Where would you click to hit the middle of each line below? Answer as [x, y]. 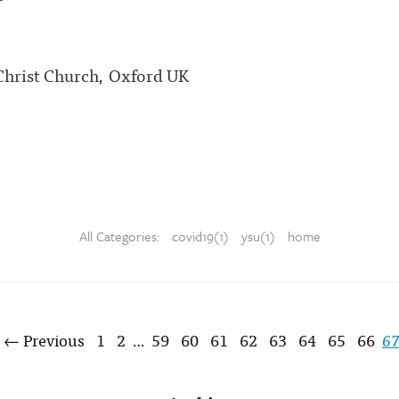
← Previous [44, 340]
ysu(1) [258, 236]
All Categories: [121, 236]
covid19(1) [200, 236]
